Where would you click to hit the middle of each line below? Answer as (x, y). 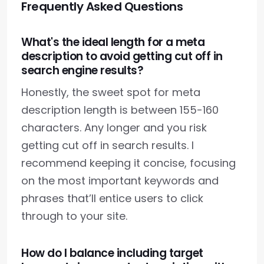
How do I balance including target (112, 253)
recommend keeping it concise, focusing (128, 163)
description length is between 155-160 (120, 110)
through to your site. (74, 216)
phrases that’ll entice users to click (112, 199)
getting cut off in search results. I (108, 146)
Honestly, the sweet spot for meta (111, 93)
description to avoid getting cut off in (122, 57)
